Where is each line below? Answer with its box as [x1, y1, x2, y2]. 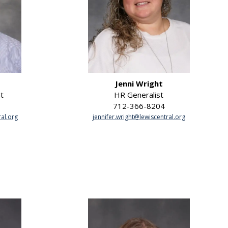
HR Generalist [114, 90, 163, 100]
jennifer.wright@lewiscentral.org [92, 112, 185, 122]
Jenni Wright [115, 78, 163, 89]
